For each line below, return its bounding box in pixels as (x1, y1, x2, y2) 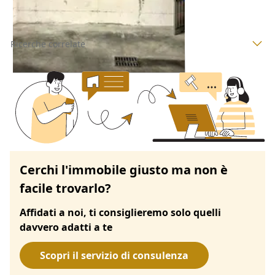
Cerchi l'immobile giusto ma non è (20, 161, 228, 178)
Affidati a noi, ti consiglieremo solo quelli (20, 205, 221, 219)
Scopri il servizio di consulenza (40, 248, 188, 262)
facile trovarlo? (20, 179, 111, 196)
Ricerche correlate (10, 37, 85, 50)
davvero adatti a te (20, 220, 112, 234)
